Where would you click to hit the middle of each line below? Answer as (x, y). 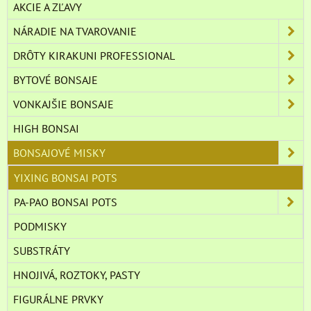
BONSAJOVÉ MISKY (59, 153)
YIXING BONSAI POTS (66, 178)
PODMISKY (40, 227)
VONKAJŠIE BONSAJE (64, 104)
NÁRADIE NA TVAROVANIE (75, 32)
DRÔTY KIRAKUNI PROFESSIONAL (94, 56)
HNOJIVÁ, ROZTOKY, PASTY (77, 275)
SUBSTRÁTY (42, 251)
